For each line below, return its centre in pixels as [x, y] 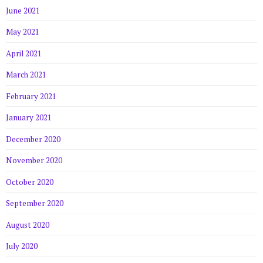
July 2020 [22, 246]
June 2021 [23, 10]
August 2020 [28, 225]
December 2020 [33, 139]
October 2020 [30, 182]
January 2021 [29, 118]
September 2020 [35, 203]
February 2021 [31, 96]
